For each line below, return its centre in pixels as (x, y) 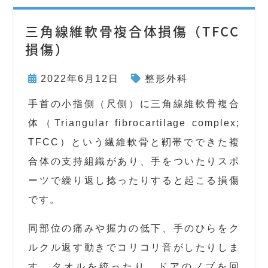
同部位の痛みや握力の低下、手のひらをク (134, 228)
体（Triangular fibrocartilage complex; (134, 123)
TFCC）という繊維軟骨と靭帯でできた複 (134, 142)
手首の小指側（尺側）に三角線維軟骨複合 (134, 104)
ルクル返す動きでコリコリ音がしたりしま (134, 247)
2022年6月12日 (80, 79)
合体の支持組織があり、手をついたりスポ (134, 161)
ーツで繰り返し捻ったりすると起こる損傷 (134, 180)
